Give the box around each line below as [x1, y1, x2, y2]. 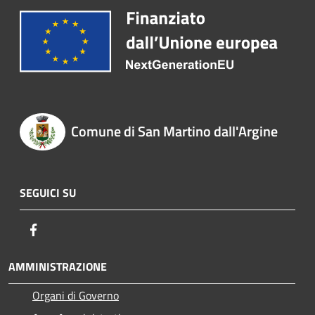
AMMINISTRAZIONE [8, 258, 107, 276]
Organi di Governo [32, 287, 119, 304]
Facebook [41, 221, 85, 238]
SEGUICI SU [20, 184, 76, 202]
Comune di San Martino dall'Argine [70, 120, 278, 142]
